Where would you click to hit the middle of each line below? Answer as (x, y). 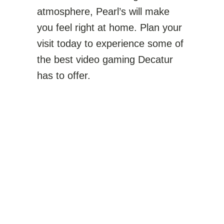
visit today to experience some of (110, 43)
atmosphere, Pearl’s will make (103, 11)
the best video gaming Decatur (105, 59)
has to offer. (64, 75)
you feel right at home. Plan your (109, 27)
